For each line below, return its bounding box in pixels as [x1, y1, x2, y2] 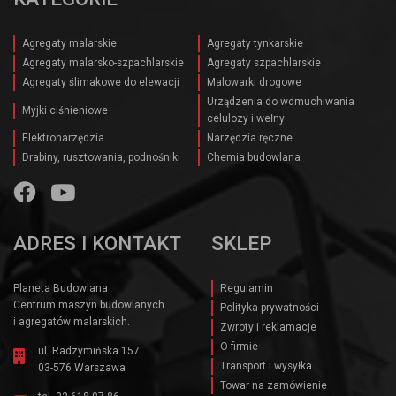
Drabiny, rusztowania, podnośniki [22, 151, 180, 164]
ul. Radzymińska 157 [38, 345, 140, 358]
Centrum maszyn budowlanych [13, 299, 164, 312]
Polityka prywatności [220, 301, 319, 315]
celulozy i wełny [207, 112, 285, 126]
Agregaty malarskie [22, 37, 117, 50]
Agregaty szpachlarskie [207, 57, 321, 70]
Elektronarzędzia [22, 132, 104, 145]
